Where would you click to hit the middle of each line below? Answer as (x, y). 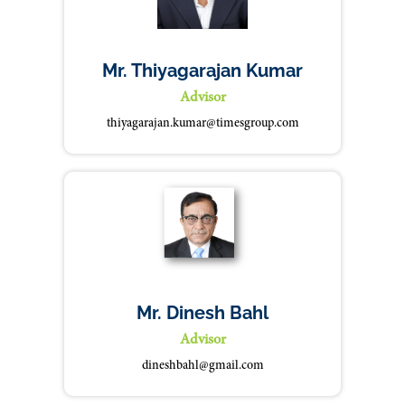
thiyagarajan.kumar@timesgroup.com (202, 124)
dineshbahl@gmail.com (202, 366)
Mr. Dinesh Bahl (202, 313)
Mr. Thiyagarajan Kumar (202, 71)
